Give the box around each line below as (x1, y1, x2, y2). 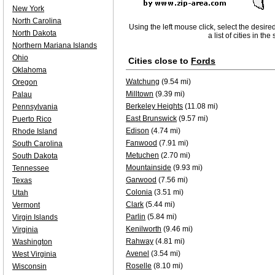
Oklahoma (12, 66, 47, 74)
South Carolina (12, 139, 63, 148)
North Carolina (12, 17, 61, 25)
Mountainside (126, 163, 171, 172)
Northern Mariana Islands (12, 41, 97, 50)
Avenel (126, 249, 149, 258)
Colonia (126, 188, 152, 196)
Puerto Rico (12, 115, 52, 123)
